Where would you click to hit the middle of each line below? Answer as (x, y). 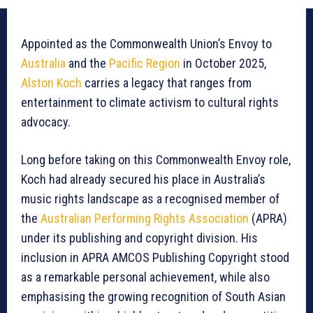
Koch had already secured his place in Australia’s (143, 180)
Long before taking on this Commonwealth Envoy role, (156, 160)
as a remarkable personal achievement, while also (145, 277)
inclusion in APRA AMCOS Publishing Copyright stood (155, 258)
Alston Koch (51, 83)
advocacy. (46, 122)
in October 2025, (223, 64)
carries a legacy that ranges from (167, 83)
